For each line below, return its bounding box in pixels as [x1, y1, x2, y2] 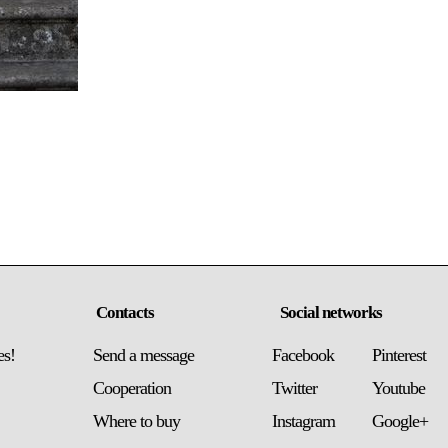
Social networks [280, 303, 382, 322]
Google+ [371, 411, 428, 431]
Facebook [271, 345, 334, 365]
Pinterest [371, 345, 426, 365]
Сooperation [92, 378, 171, 398]
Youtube [371, 378, 425, 398]
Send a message [92, 345, 194, 365]
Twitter [271, 378, 317, 398]
